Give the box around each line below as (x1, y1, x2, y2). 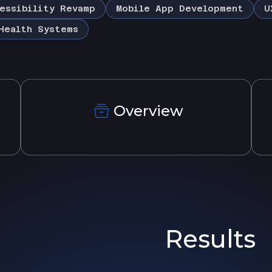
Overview (113, 102, 183, 120)
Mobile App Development (116, 3, 243, 13)
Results (165, 224, 256, 254)
